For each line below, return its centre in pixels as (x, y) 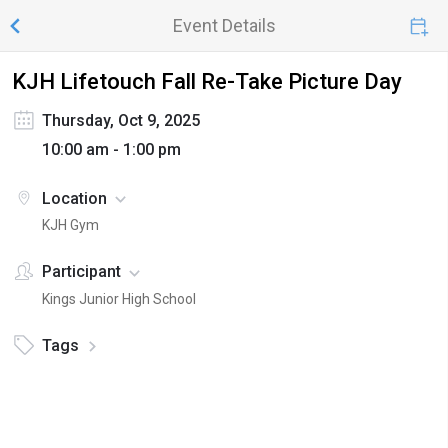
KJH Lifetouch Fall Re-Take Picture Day (207, 81)
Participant (81, 272)
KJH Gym (70, 225)
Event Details (224, 25)
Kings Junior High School (119, 298)
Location (74, 198)
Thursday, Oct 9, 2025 (121, 120)
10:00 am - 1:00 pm (111, 149)
